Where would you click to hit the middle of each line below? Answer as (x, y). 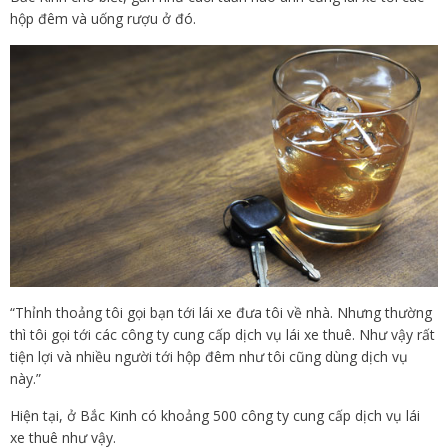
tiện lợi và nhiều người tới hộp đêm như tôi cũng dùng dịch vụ (209, 356)
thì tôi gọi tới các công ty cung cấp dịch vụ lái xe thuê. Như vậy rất (222, 334)
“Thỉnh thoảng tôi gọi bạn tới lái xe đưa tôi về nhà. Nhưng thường (221, 312)
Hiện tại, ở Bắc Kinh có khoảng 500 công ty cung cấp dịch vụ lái (215, 415)
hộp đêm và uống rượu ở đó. (103, 18)
